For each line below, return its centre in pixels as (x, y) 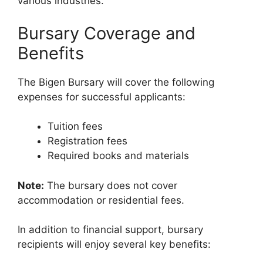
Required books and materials (118, 156)
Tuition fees (75, 127)
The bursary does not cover (111, 185)
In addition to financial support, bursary (110, 230)
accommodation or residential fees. (101, 200)
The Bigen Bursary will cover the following (116, 82)
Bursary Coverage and (107, 33)
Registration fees (87, 141)
